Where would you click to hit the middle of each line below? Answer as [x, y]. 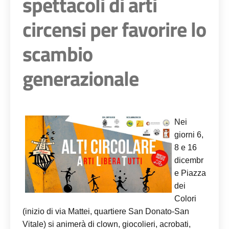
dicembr [189, 160]
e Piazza [190, 173]
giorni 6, [189, 135]
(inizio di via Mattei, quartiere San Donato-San [106, 211]
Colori [185, 199]
